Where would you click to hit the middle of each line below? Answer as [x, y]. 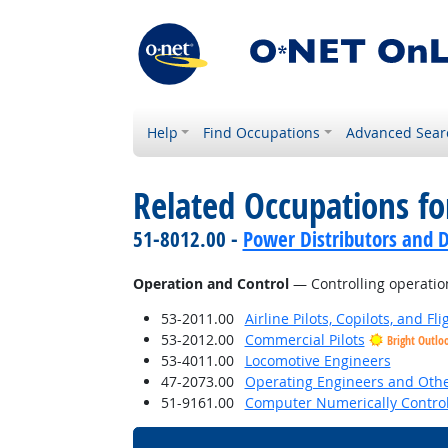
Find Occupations [262, 132]
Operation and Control [210, 283]
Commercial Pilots [304, 339]
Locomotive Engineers [317, 360]
